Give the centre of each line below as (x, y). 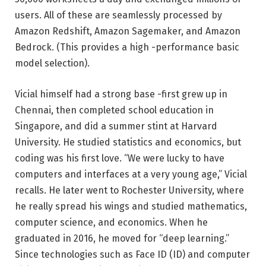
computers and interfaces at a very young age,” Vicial (131, 174)
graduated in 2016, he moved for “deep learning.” (122, 238)
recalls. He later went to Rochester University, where (129, 190)
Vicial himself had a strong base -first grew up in (121, 94)
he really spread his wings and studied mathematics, (131, 206)
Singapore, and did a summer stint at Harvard (116, 126)
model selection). (52, 64)
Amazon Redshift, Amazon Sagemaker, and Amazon (128, 31)
